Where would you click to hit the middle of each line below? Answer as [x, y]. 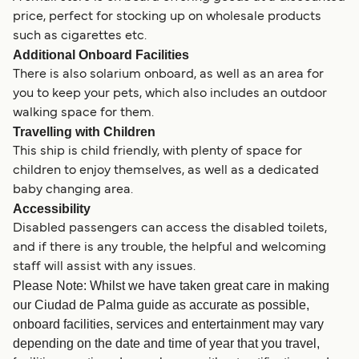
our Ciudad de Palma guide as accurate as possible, [161, 305]
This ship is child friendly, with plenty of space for [157, 151]
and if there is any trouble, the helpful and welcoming [169, 247]
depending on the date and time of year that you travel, [166, 343]
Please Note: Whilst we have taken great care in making [171, 285]
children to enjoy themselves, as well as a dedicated [166, 170]
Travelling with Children [84, 131]
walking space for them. [83, 113]
